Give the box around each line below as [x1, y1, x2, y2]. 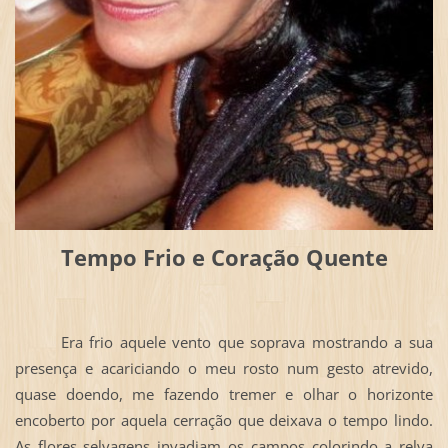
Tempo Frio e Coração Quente [60, 242, 388, 274]
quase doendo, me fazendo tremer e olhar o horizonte [14, 383, 434, 404]
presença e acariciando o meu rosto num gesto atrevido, [14, 357, 434, 378]
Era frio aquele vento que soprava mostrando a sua [14, 331, 434, 352]
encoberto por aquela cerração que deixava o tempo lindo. [14, 409, 434, 430]
